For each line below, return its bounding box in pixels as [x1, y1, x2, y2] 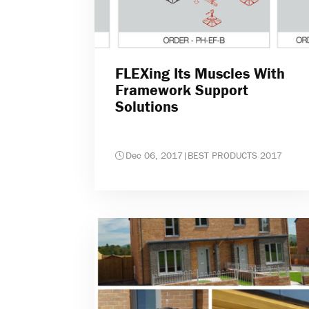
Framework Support [115, 81, 248, 100]
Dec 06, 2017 [126, 149, 183, 162]
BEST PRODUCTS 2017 [188, 149, 282, 162]
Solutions [115, 97, 178, 117]
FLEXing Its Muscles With [115, 64, 285, 83]
